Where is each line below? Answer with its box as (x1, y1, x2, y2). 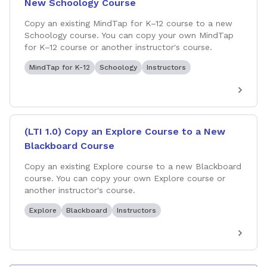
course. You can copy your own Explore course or (24, 173, 225, 183)
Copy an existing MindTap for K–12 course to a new (24, 18, 232, 28)
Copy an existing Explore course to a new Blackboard (24, 162, 241, 171)
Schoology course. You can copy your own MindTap (24, 30, 234, 40)
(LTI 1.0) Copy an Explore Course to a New (24, 126, 225, 137)
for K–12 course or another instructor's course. (24, 42, 212, 52)
